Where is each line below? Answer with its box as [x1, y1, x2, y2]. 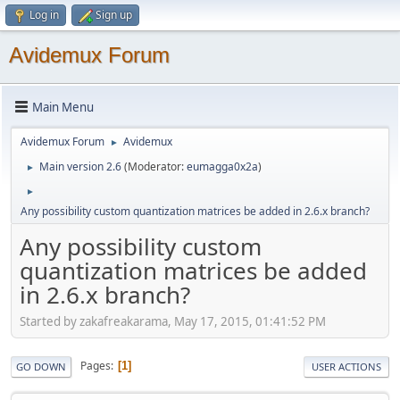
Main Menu [32, 98, 94, 115]
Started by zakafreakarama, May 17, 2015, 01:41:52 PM [20, 312, 326, 329]
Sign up [96, 7, 132, 22]
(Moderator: [124, 159, 187, 174]
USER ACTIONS [312, 359, 381, 373]
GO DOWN [16, 359, 66, 373]
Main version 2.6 [39, 159, 121, 174]
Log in [29, 7, 59, 22]
